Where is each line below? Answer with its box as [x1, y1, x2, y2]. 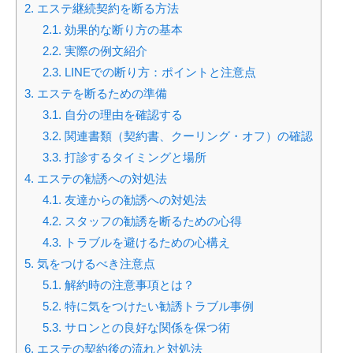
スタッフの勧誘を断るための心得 [61, 214, 242, 229]
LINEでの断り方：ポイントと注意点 [61, 65, 256, 80]
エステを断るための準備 [34, 87, 167, 101]
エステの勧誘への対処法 [34, 172, 167, 186]
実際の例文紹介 [61, 44, 147, 58]
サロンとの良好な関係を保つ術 [61, 321, 230, 335]
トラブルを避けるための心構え [61, 236, 230, 250]
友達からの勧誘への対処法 [61, 193, 206, 207]
